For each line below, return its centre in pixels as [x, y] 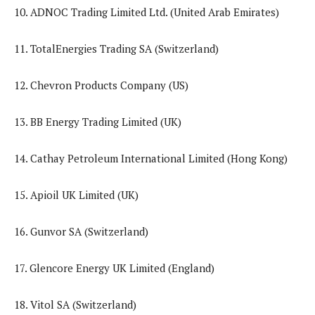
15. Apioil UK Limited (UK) [76, 195]
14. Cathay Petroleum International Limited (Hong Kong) [152, 159]
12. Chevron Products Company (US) [101, 85]
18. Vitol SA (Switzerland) [77, 305]
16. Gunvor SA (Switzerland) [81, 232]
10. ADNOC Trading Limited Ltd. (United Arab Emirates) [147, 12]
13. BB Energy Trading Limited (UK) [99, 122]
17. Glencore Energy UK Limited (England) [116, 268]
